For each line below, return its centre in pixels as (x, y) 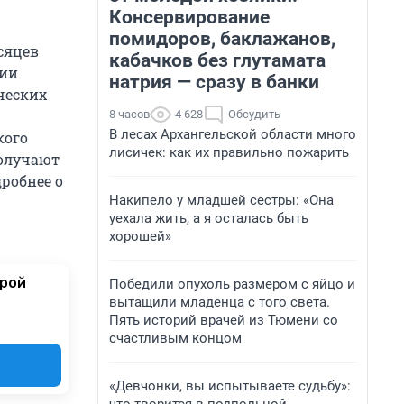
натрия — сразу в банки (214, 82)
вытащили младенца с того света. (220, 302)
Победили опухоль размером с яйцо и (232, 284)
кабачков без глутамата (217, 60)
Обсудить (254, 114)
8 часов (129, 114)
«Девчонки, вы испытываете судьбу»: (230, 386)
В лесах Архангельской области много (233, 134)
